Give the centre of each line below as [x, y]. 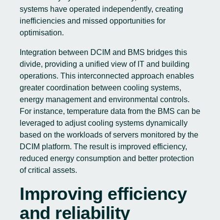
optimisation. [42, 33]
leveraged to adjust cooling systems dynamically [104, 123]
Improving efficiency [103, 194]
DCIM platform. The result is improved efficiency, [103, 147]
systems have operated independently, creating [101, 9]
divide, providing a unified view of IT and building [105, 64]
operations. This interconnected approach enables [107, 76]
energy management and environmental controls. [105, 99]
